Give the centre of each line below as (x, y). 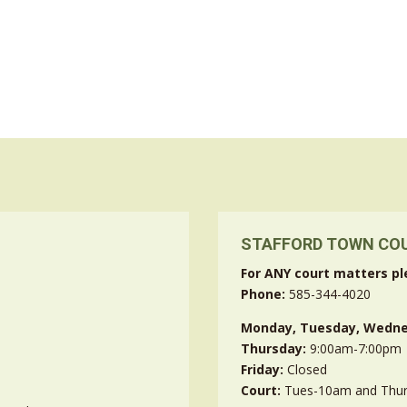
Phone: (265, 294)
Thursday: (276, 349)
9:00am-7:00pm (356, 349)
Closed (308, 370)
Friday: (264, 370)
